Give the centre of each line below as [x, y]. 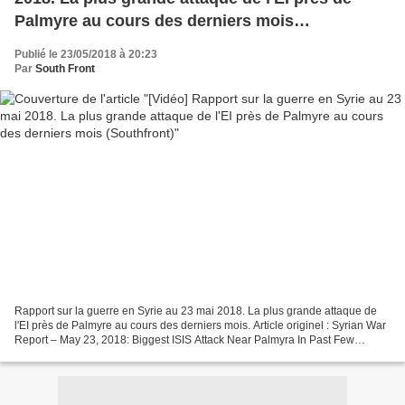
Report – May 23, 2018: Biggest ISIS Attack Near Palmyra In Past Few [184, 339]
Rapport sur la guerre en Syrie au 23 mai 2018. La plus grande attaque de [196, 311]
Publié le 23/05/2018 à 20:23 [86, 55]
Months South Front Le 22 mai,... [143, 354]
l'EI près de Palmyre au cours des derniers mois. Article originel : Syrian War [200, 325]
